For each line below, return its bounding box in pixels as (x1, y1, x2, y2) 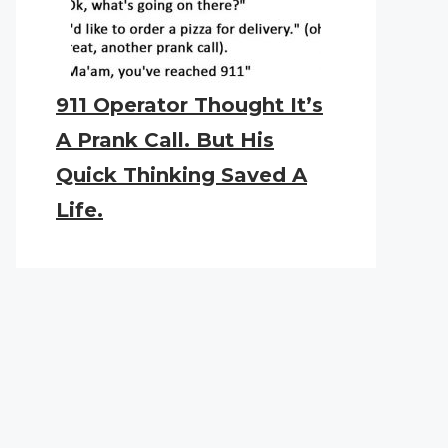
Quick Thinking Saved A (56, 163, 307, 187)
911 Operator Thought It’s (56, 93, 323, 117)
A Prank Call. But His (56, 128, 274, 152)
